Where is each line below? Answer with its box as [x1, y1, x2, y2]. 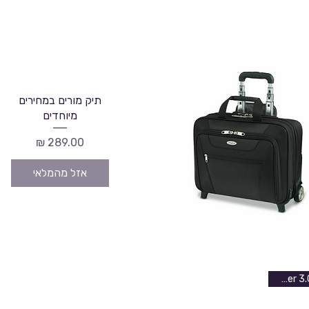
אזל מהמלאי [33, 166, 87, 179]
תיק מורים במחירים [19, 94, 101, 108]
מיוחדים [43, 109, 77, 123]
